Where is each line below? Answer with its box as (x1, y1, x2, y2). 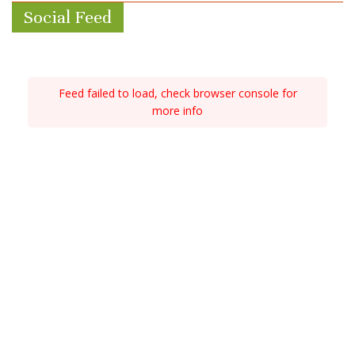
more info (152, 102, 203, 118)
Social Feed (24, 6, 112, 28)
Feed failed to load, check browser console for (58, 85, 297, 101)
